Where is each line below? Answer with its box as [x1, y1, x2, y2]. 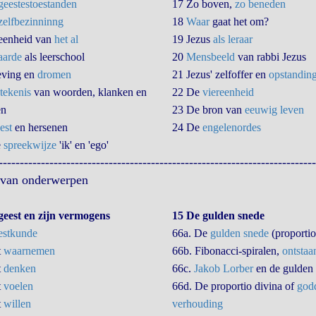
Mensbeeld [186, 51, 235, 63]
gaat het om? [209, 16, 269, 28]
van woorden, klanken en [30, 86, 147, 98]
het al [54, 33, 78, 45]
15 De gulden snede [171, 209, 265, 221]
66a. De [171, 227, 210, 239]
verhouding [171, 298, 223, 310]
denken [3, 262, 36, 274]
